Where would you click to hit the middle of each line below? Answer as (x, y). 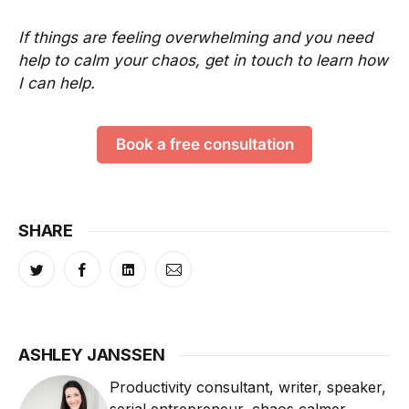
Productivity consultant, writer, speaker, (248, 388)
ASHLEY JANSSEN (92, 355)
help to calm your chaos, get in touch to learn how (203, 61)
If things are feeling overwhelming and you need (195, 38)
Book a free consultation (204, 145)
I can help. (57, 84)
